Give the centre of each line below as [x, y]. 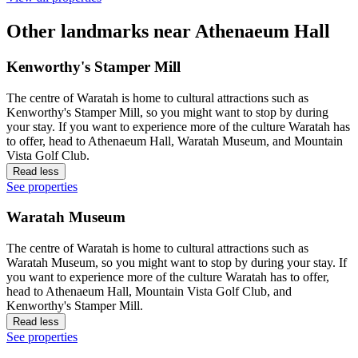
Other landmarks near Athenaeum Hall [168, 31]
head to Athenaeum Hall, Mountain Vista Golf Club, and [149, 292]
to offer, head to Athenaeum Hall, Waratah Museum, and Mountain [175, 141]
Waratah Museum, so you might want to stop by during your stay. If [177, 263]
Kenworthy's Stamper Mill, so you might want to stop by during [167, 112]
